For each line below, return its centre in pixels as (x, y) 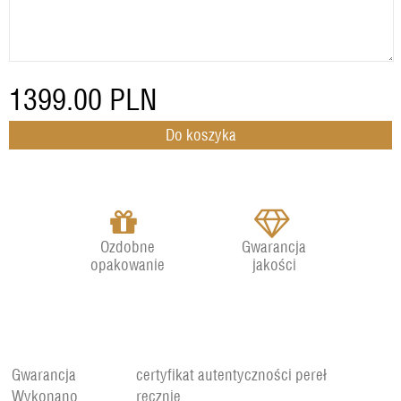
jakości (274, 264)
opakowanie (127, 264)
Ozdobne (127, 247)
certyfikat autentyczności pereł (231, 375)
